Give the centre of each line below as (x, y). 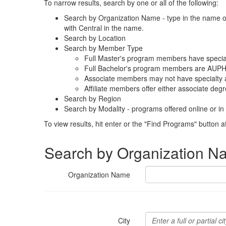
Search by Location (95, 38)
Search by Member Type (104, 48)
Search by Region (93, 98)
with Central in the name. (104, 28)
